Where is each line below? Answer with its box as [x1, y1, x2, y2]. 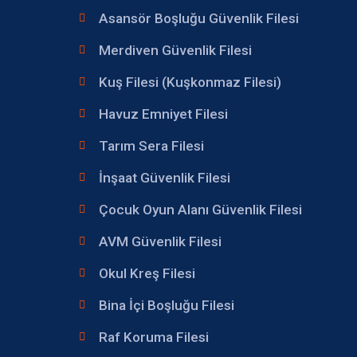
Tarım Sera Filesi [99, 137, 204, 154]
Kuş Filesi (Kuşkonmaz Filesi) [99, 73, 281, 90]
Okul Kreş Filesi [99, 265, 195, 281]
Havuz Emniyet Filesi [99, 105, 228, 122]
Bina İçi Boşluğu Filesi [99, 296, 234, 313]
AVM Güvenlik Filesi [99, 233, 222, 249]
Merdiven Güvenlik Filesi [99, 41, 252, 58]
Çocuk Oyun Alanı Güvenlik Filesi [99, 201, 302, 218]
